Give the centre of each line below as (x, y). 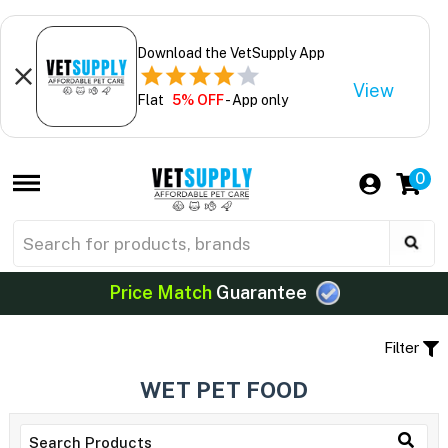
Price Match (160, 293)
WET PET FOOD (224, 389)
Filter (404, 347)
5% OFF (197, 99)
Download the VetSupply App (230, 52)
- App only (255, 99)
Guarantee (261, 293)
